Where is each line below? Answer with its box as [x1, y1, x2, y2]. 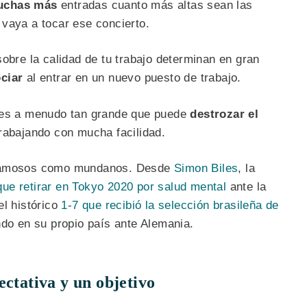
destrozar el [190, 107, 259, 121]
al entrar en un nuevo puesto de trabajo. [23, 71, 241, 85]
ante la [226, 180, 267, 194]
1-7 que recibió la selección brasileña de [61, 199, 279, 212]
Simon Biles [174, 162, 238, 175]
